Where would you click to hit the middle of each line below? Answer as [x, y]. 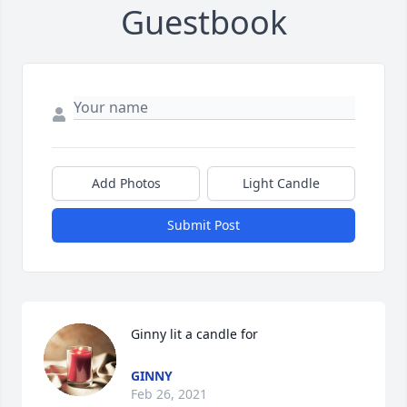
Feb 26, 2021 [169, 394]
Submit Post [203, 225]
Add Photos [126, 184]
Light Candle [281, 184]
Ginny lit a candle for [194, 334]
